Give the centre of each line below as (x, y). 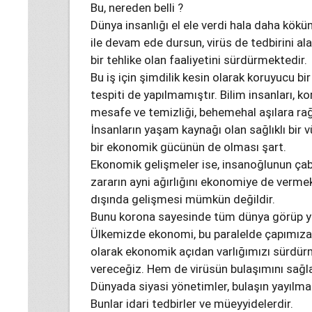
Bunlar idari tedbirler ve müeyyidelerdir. (192, 304)
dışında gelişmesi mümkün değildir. (183, 199)
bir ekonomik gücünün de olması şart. (188, 147)
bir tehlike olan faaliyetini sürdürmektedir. (199, 60)
